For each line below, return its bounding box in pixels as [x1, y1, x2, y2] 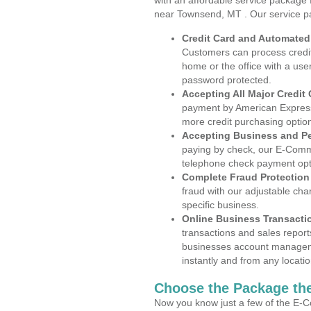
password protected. [182, 74, 271, 85]
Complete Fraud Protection [182, 171, 310, 183]
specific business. [182, 199, 259, 210]
